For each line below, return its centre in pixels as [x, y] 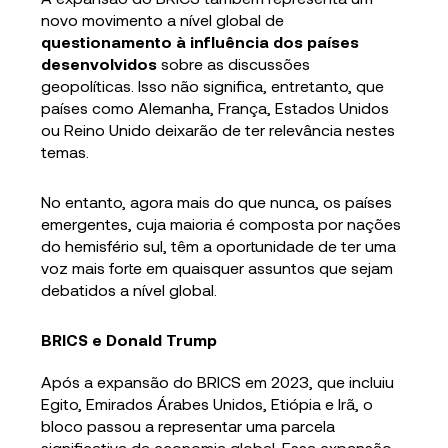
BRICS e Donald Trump [129, 339]
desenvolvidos [99, 63]
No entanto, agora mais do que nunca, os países [217, 201]
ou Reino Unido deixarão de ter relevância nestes [218, 129]
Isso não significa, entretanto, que [261, 85]
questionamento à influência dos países [200, 41]
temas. [65, 151]
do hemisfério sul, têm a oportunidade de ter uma [219, 245]
